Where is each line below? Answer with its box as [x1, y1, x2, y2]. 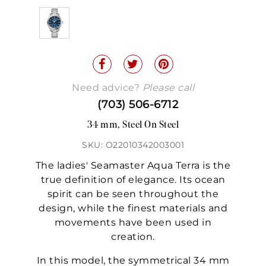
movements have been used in [54, 217, 212, 229]
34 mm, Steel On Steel [87, 121, 179, 131]
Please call [142, 82, 194, 94]
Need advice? [72, 82, 142, 94]
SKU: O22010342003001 [82, 140, 184, 151]
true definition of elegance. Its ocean [40, 174, 226, 186]
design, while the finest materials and [39, 202, 227, 214]
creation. [111, 231, 155, 243]
